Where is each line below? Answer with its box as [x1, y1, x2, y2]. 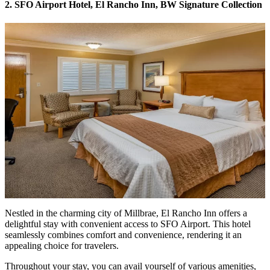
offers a [216, 208, 247, 219]
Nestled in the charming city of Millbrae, [5, 208, 161, 219]
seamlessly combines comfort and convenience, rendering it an [5, 230, 242, 240]
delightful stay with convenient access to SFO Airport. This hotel [5, 219, 251, 230]
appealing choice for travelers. [5, 240, 121, 251]
